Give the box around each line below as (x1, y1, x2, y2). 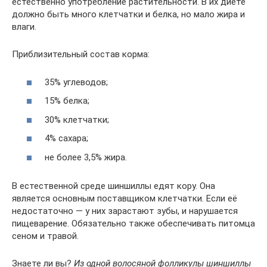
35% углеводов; (45, 76, 108, 88)
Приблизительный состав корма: (12, 49, 150, 60)
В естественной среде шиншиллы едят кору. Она (12, 180, 215, 191)
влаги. (12, 21, 36, 33)
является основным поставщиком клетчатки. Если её (12, 193, 237, 204)
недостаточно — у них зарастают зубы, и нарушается (12, 205, 238, 216)
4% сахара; (45, 133, 88, 144)
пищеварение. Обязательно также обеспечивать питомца (12, 218, 255, 229)
